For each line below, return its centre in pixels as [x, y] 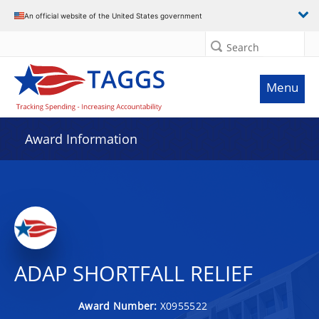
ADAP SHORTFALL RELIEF [134, 273]
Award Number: [119, 305]
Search [243, 47]
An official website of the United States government [113, 15]
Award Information [81, 139]
